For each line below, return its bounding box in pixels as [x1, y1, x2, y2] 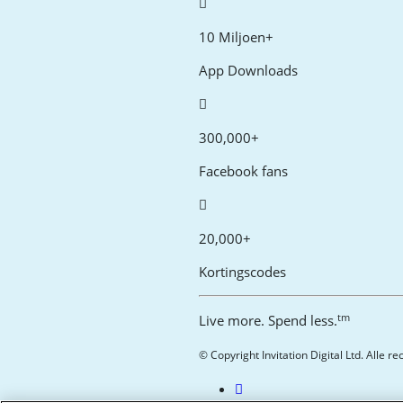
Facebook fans [199, 162, 289, 181]
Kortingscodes [199, 263, 287, 282]
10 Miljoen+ [199, 28, 274, 47]
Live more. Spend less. [199, 311, 338, 330]
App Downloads [199, 61, 299, 80]
